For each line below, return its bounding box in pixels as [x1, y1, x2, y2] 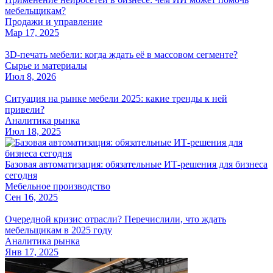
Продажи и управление [5, 16, 102, 27]
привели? [5, 104, 44, 115]
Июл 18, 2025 [5, 126, 61, 137]
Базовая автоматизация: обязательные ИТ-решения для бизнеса [5, 159, 268, 170]
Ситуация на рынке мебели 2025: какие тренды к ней [5, 93, 227, 104]
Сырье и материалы [5, 60, 87, 71]
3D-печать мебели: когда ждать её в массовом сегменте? [5, 49, 238, 60]
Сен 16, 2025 [5, 192, 58, 203]
